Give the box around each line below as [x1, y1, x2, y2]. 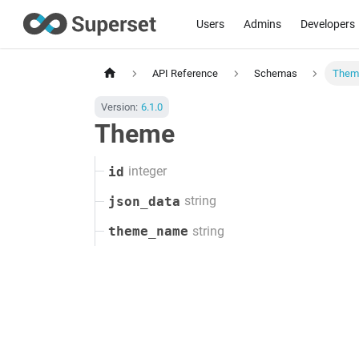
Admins [243, 17, 281, 30]
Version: [101, 101, 138, 114]
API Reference [152, 67, 219, 80]
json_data [108, 193, 180, 209]
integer [127, 163, 167, 179]
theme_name [108, 224, 188, 240]
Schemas [253, 67, 297, 80]
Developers [300, 17, 355, 30]
